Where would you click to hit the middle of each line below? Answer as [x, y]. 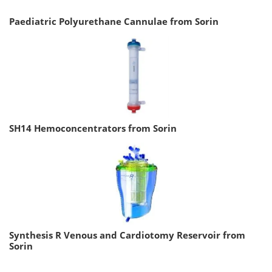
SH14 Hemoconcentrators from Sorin [93, 128]
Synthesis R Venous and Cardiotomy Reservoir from [127, 235]
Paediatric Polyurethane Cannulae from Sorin [114, 21]
